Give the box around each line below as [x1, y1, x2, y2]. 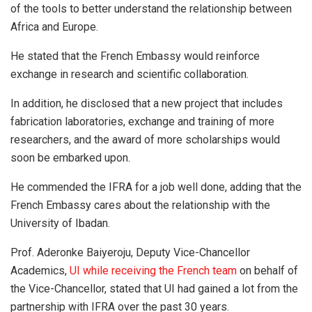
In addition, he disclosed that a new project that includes [10, 97, 283, 111]
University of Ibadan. [10, 217, 116, 231]
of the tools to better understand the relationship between [10, 2, 292, 16]
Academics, [10, 264, 70, 278]
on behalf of [237, 264, 298, 278]
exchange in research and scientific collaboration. [10, 68, 254, 81]
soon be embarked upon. [10, 151, 136, 165]
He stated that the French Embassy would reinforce [10, 49, 260, 63]
